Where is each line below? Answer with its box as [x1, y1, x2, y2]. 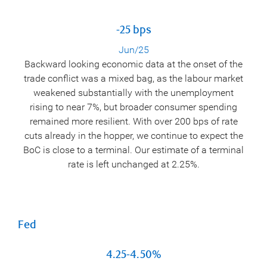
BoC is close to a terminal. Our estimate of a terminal [23, 144, 244, 156]
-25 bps [116, 23, 151, 37]
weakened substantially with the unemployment [33, 86, 234, 98]
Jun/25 [118, 44, 149, 55]
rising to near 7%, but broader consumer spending [30, 101, 237, 113]
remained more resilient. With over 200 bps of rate [29, 115, 238, 127]
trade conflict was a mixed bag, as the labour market [24, 72, 243, 84]
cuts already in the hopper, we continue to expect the [24, 129, 243, 141]
